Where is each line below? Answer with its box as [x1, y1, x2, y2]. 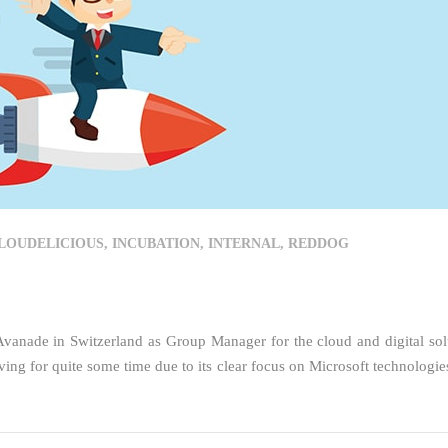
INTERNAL [207, 236, 280, 251]
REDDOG [287, 236, 349, 251]
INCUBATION [111, 236, 200, 251]
